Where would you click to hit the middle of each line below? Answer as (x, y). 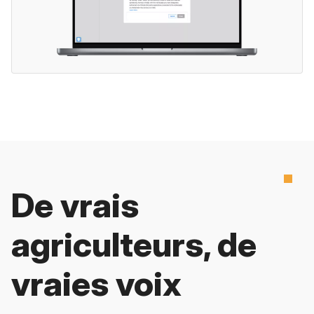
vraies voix (96, 283)
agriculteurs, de (134, 244)
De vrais (75, 205)
